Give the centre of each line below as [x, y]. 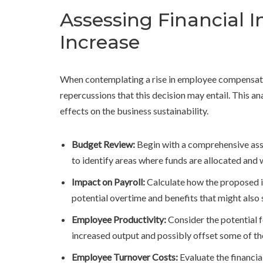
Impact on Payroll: [108, 182]
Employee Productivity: [119, 220]
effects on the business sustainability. [134, 111]
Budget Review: [103, 144]
